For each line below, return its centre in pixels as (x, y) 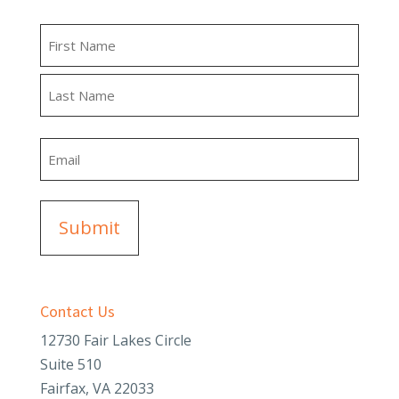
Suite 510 (70, 364)
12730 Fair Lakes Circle (115, 340)
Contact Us (77, 311)
